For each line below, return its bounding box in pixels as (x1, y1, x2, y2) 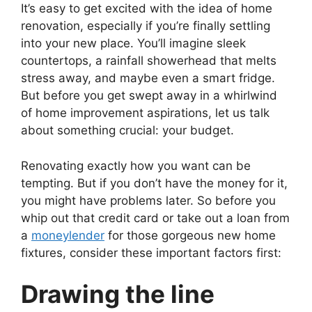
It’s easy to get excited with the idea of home (21, 1, 272, 15)
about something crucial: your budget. (21, 123, 234, 137)
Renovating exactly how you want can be (21, 158, 251, 173)
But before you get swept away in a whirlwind (21, 88, 277, 102)
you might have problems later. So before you (21, 193, 276, 208)
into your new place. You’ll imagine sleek (21, 36, 246, 50)
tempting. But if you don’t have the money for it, (21, 175, 288, 190)
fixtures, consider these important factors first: (21, 245, 281, 260)
